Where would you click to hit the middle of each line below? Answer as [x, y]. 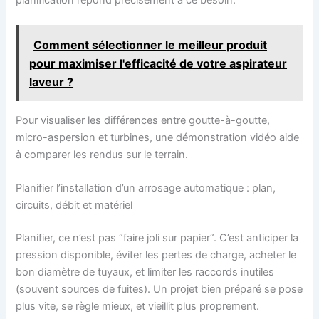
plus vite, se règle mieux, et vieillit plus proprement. [138, 307]
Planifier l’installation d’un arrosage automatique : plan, [146, 188]
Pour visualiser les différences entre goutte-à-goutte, [143, 120]
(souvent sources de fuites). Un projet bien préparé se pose [159, 289]
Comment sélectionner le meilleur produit [151, 45]
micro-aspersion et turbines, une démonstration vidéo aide [158, 137]
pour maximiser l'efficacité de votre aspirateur [158, 63]
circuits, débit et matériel [74, 205]
